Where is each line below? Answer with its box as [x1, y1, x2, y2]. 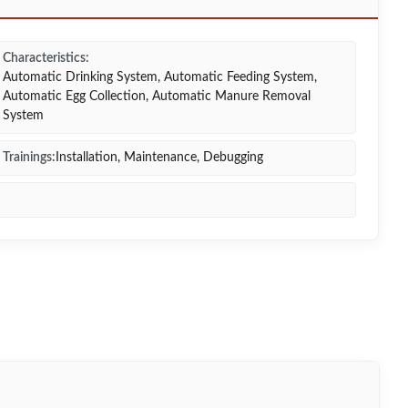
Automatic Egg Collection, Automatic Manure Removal [3, 90, 311, 103]
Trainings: [3, 151, 56, 164]
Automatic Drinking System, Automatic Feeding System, [3, 71, 317, 84]
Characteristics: [3, 52, 89, 65]
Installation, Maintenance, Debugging [56, 151, 263, 164]
